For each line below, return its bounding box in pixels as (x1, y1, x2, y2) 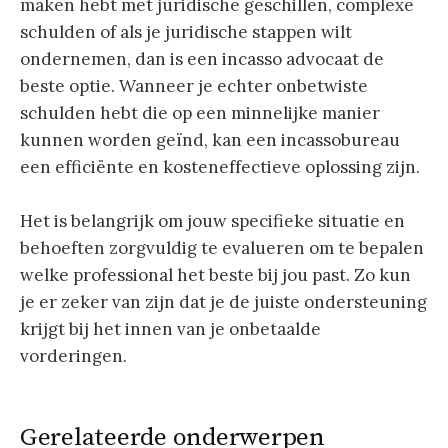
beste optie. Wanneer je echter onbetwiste (20, 74, 368, 97)
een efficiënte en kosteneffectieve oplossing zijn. (20, 155, 420, 178)
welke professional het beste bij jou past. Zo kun (20, 263, 411, 286)
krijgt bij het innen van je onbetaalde (20, 317, 321, 340)
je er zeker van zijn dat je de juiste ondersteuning (20, 290, 427, 313)
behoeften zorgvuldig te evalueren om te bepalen (20, 236, 424, 259)
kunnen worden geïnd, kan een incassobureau (20, 128, 400, 151)
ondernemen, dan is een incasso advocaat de (20, 47, 384, 70)
